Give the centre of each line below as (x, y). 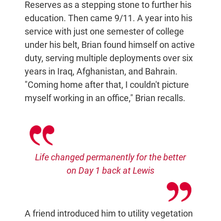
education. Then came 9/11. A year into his (109, 18)
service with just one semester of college (104, 32)
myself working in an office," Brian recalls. (105, 98)
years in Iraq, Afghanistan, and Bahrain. (101, 72)
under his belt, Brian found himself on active (110, 45)
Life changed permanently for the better (110, 157)
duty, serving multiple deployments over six (109, 58)
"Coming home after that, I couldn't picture (107, 85)
